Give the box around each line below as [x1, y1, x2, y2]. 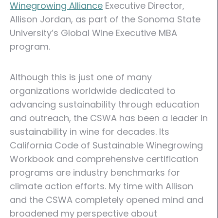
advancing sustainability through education [10, 98, 200, 110]
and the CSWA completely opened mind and [10, 194, 203, 206]
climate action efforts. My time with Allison [10, 180, 193, 192]
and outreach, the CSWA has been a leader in [10, 112, 208, 124]
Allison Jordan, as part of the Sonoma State [10, 13, 200, 25]
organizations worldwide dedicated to [10, 85, 176, 97]
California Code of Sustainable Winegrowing [10, 139, 203, 151]
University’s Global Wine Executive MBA [10, 27, 177, 39]
